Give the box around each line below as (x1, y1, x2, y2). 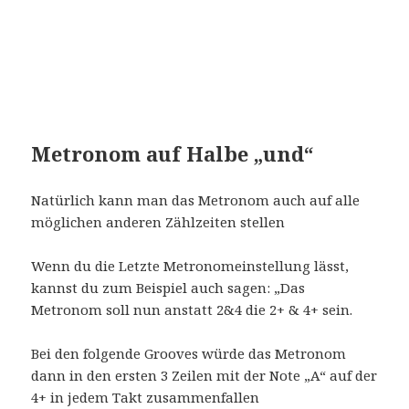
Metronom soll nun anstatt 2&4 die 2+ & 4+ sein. (31, 299, 353, 319)
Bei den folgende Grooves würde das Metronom (31, 343, 347, 362)
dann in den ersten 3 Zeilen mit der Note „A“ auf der (31, 365, 378, 384)
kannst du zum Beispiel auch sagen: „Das (31, 278, 306, 297)
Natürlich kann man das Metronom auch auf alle (31, 190, 361, 209)
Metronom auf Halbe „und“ (31, 139, 315, 167)
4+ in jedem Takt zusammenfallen (31, 387, 260, 406)
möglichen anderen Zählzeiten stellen (31, 212, 286, 231)
